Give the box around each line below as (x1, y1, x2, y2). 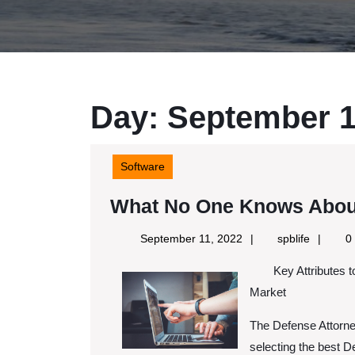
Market (250, 285, 286, 299)
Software (120, 160, 165, 173)
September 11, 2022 (139, 232, 242, 245)
